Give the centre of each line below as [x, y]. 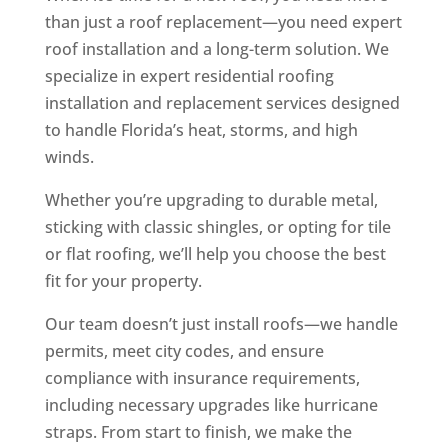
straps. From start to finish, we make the [198, 432]
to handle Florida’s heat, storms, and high [201, 130]
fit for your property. [123, 281]
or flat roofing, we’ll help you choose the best [215, 254]
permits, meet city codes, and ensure [184, 351]
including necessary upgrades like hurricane [211, 405]
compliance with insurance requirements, [202, 378]
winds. [69, 157]
